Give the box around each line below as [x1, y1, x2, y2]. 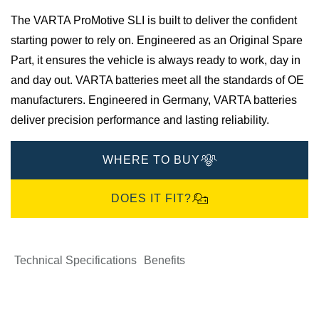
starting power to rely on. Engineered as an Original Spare [11, 34, 303, 47]
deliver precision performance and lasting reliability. [11, 114, 269, 127]
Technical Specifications [14, 254, 137, 267]
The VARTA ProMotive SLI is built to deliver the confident [11, 14, 297, 27]
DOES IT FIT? [110, 192, 192, 205]
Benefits [144, 254, 185, 267]
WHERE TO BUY [102, 154, 200, 167]
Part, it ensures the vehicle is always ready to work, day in [11, 54, 300, 67]
